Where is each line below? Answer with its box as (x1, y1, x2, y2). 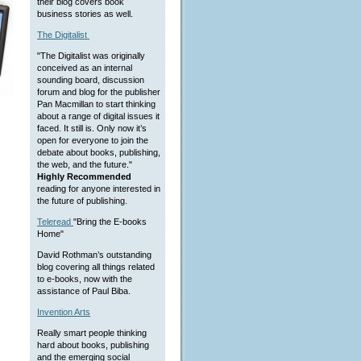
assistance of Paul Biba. (37, 286, 131, 296)
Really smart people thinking (37, 328, 147, 338)
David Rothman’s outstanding (37, 250, 151, 259)
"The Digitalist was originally (37, 51, 145, 60)
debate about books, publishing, (37, 147, 160, 157)
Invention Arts (37, 307, 90, 317)
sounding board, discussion (37, 75, 144, 85)
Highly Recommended (37, 172, 131, 181)
